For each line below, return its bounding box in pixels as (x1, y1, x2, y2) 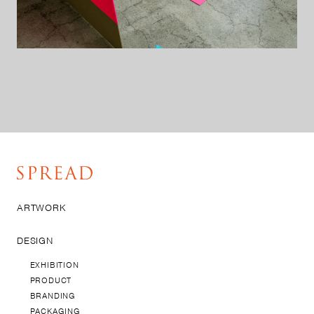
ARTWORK (17, 201, 67, 214)
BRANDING (29, 289, 76, 301)
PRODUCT (29, 274, 72, 286)
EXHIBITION (29, 259, 79, 271)
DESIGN (17, 234, 53, 247)
